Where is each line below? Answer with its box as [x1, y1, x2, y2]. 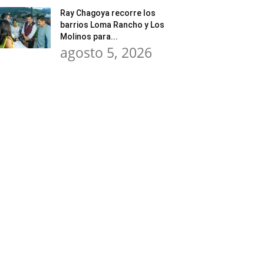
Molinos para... [60, 32, 118, 41]
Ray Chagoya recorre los [60, 8, 156, 18]
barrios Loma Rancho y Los [60, 20, 164, 29]
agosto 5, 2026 [60, 43, 152, 62]
